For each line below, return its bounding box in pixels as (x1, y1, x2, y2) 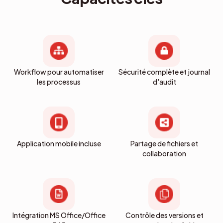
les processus (37, 77, 81, 86)
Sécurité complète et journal (118, 67, 210, 76)
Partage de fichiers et (130, 138, 198, 148)
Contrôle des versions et (125, 210, 204, 220)
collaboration (142, 148, 186, 158)
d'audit (152, 77, 176, 86)
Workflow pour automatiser (13, 67, 104, 76)
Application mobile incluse (16, 138, 101, 148)
